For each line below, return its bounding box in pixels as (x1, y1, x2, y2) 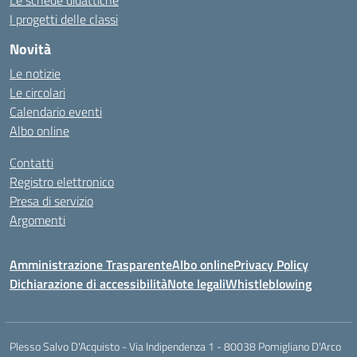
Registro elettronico (10, 172, 114, 191)
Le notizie (10, 64, 61, 83)
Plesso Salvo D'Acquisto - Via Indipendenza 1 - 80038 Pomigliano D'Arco (10, 338, 341, 355)
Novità (10, 38, 51, 60)
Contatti (10, 153, 53, 172)
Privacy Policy (233, 255, 308, 274)
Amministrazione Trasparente (10, 255, 172, 274)
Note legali (167, 274, 226, 293)
